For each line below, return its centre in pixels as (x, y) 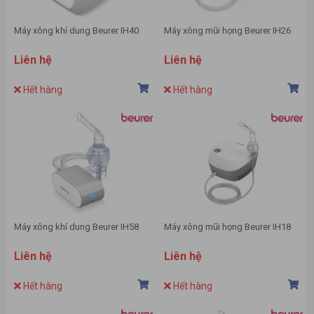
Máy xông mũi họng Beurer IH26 (227, 31)
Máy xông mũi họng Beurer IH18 (227, 227)
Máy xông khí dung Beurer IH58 (76, 227)
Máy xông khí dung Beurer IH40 (76, 31)
